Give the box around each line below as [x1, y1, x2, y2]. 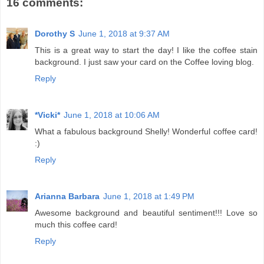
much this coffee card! [35, 219, 117, 229]
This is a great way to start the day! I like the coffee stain [35, 45, 258, 55]
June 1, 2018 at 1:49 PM [103, 191, 194, 201]
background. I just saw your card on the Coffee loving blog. [35, 57, 254, 67]
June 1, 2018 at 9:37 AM [78, 28, 170, 38]
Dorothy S [35, 28, 75, 38]
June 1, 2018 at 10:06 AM [64, 110, 160, 120]
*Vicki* [35, 110, 60, 120]
